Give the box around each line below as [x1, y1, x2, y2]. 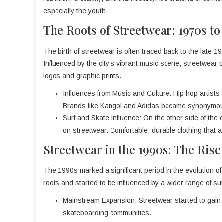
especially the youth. [43, 7, 108, 15]
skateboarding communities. [63, 209, 151, 217]
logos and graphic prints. [43, 72, 121, 80]
